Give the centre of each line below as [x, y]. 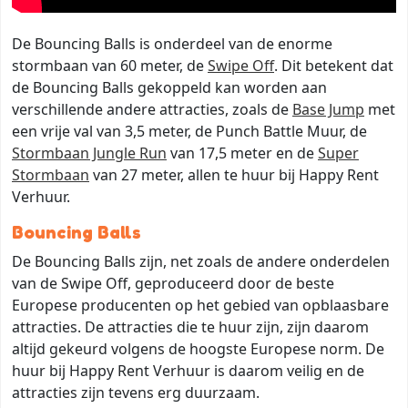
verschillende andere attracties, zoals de [152, 109]
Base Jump [328, 109]
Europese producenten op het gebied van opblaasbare [200, 305]
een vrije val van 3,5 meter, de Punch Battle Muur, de [189, 131]
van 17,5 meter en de [242, 153]
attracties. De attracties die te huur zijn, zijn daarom [190, 326]
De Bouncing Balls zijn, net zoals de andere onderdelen [201, 261]
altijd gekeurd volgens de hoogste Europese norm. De [198, 348]
